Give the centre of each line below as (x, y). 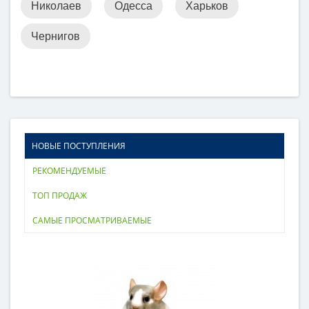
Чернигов (56, 36)
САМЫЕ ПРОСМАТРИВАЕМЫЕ (92, 220)
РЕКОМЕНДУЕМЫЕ (69, 171)
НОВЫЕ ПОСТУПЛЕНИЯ (79, 146)
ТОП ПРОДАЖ (60, 196)
